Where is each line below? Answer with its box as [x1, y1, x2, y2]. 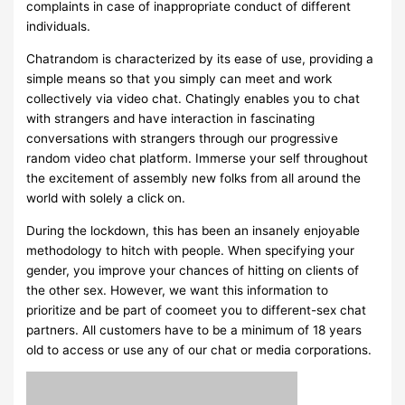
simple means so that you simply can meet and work [26, 71, 333, 87]
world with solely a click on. [26, 191, 186, 206]
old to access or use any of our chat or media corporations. [26, 342, 372, 357]
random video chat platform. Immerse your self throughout [26, 151, 369, 166]
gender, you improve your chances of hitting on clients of [26, 262, 360, 278]
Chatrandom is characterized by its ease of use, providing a [26, 52, 374, 67]
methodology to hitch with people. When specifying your [26, 242, 355, 258]
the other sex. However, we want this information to [26, 282, 329, 297]
